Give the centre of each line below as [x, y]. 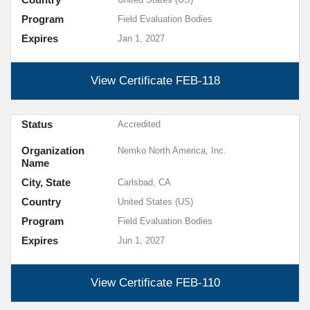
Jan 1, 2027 [141, 38]
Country [41, 202]
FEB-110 [198, 283]
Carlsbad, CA [144, 182]
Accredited [139, 124]
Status [37, 124]
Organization [53, 151]
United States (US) [155, 202]
